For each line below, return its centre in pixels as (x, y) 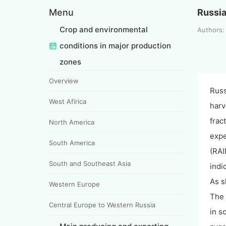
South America (72, 143)
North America (72, 122)
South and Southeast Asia (90, 163)
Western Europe (74, 184)
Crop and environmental (104, 29)
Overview (64, 80)
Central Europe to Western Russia (102, 205)
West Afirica (68, 101)
